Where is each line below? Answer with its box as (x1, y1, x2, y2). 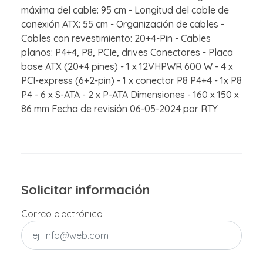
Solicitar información (21, 181, 150, 198)
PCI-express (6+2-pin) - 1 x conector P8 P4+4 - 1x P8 (21, 75, 242, 87)
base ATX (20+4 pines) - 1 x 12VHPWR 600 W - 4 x (21, 60, 233, 73)
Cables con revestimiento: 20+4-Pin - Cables (21, 32, 211, 45)
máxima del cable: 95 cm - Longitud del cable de (21, 4, 229, 16)
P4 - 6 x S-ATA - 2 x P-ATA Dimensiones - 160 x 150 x (21, 89, 239, 101)
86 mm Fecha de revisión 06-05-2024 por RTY (21, 103, 218, 115)
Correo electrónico (21, 208, 103, 220)
